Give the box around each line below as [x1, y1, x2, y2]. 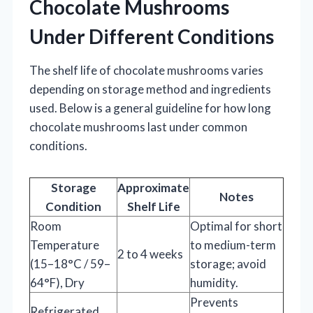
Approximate [117, 180, 189, 195]
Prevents [190, 294, 238, 310]
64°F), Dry [30, 275, 85, 290]
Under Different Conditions [29, 24, 274, 48]
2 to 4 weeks [117, 246, 183, 261]
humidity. [190, 275, 238, 290]
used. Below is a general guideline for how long [29, 100, 271, 115]
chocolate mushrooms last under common [29, 119, 247, 134]
